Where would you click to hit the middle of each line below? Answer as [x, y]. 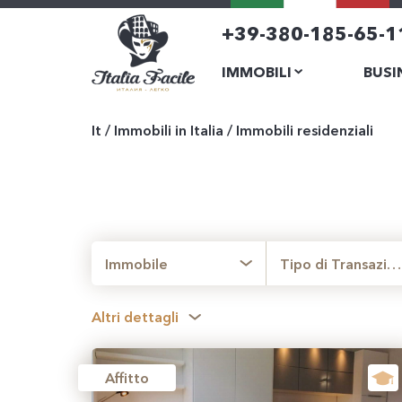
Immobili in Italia [169, 130]
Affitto [127, 378]
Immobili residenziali [305, 130]
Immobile [136, 263]
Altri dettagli [135, 317]
